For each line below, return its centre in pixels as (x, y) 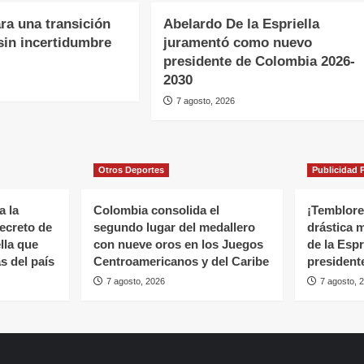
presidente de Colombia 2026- (259, 62)
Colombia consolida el (156, 210)
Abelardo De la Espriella (241, 24)
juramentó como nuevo (237, 43)
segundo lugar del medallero (174, 227)
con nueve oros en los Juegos (178, 245)
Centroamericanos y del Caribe (181, 262)
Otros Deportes (131, 170)
